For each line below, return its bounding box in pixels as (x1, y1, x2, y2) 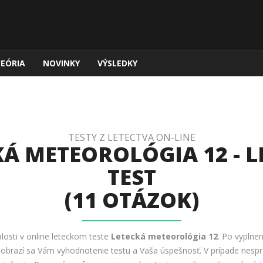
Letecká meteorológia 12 (111, 231, 218, 242)
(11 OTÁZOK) (64, 186, 199, 214)
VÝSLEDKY (97, 58, 137, 69)
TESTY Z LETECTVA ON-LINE (68, 131, 195, 144)
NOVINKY (43, 58, 80, 69)
